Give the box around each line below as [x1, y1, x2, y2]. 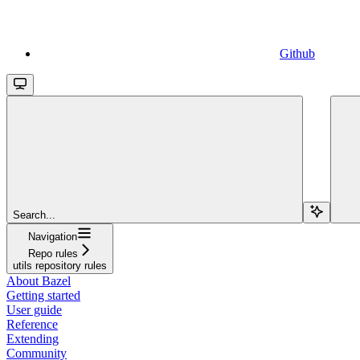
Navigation [28, 230, 77, 243]
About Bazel [6, 273, 71, 288]
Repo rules [27, 247, 78, 260]
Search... [13, 208, 55, 221]
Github [280, 46, 315, 60]
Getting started [6, 288, 80, 302]
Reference [6, 317, 58, 331]
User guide [6, 302, 62, 317]
